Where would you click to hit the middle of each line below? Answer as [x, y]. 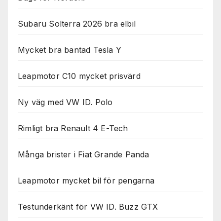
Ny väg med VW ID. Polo [65, 102]
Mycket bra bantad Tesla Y [70, 50]
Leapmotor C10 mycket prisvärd [79, 76]
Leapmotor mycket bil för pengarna [86, 181]
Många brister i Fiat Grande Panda [84, 155]
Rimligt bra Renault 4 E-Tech [73, 129]
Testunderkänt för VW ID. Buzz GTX [88, 207]
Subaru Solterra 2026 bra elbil [77, 24]
